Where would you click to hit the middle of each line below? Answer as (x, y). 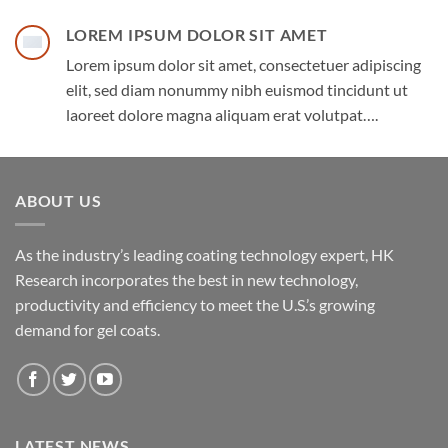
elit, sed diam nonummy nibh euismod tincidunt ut (237, 89)
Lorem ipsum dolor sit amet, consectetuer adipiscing (243, 64)
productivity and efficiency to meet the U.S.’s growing (195, 305)
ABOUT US (58, 200)
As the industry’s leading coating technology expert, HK (204, 255)
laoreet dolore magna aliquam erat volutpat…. (222, 114)
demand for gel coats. (87, 330)
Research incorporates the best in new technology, (186, 280)
